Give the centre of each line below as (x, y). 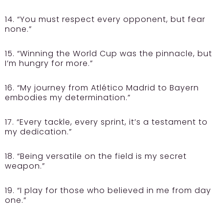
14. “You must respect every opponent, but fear (105, 20)
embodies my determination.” (68, 98)
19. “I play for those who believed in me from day (108, 191)
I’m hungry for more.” (49, 64)
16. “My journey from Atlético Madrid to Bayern (102, 88)
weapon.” (25, 166)
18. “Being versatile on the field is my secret (96, 156)
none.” (18, 29)
